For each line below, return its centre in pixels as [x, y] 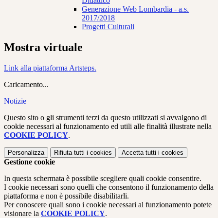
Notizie [15, 101]
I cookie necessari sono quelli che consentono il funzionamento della [109, 187]
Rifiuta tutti [69, 153]
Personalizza [26, 153]
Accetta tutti [139, 153]
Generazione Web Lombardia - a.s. [135, 9]
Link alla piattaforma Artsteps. [50, 68]
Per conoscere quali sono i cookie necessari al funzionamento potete [108, 205]
